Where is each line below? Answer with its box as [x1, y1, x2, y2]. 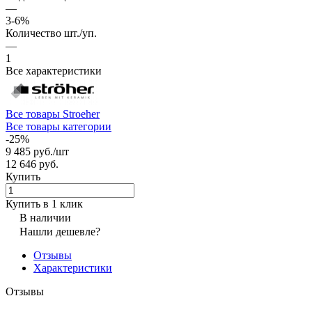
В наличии [19, 211, 71, 224]
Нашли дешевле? [19, 225, 100, 237]
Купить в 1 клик [6, 197, 83, 210]
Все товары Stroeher [6, 107, 100, 120]
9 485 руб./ [6, 145, 56, 157]
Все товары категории [6, 120, 111, 132]
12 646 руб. [6, 157, 58, 170]
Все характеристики [6, 64, 102, 77]
